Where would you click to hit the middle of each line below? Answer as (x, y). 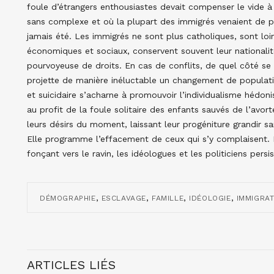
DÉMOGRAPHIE (68, 198)
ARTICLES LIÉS (71, 265)
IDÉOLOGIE (210, 198)
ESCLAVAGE (124, 198)
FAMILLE (168, 198)
